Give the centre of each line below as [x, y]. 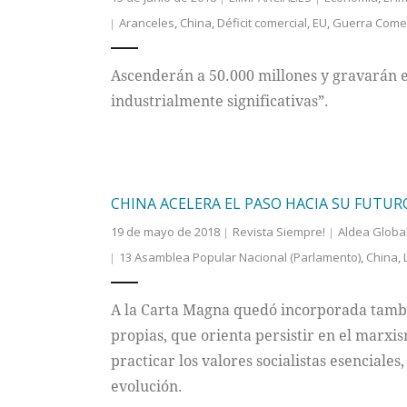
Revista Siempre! [278, 232]
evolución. [146, 387]
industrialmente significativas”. [219, 101]
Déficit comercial [262, 23]
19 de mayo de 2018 [165, 232]
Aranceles [146, 23]
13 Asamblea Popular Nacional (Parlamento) [239, 258]
